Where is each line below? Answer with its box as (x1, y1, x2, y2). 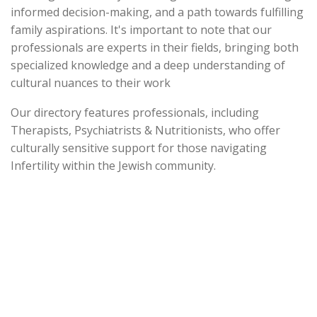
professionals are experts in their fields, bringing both (11, 39, 299, 55)
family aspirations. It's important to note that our (11, 21, 272, 38)
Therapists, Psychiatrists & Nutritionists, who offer (11, 122, 280, 138)
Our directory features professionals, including (11, 104, 259, 120)
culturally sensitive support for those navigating (11, 139, 267, 156)
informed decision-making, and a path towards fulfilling (11, 4, 304, 20)
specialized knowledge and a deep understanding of (11, 57, 285, 73)
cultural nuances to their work (11, 74, 171, 91)
